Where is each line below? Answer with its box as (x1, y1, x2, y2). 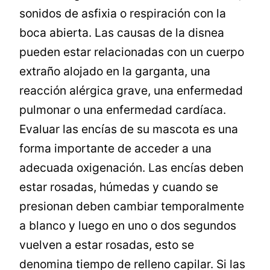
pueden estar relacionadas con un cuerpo (19, 45, 245, 60)
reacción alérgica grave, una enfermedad (19, 83, 243, 98)
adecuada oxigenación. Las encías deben (19, 160, 244, 175)
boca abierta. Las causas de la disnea (19, 25, 225, 40)
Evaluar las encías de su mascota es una (19, 122, 239, 137)
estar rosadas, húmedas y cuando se (19, 180, 219, 195)
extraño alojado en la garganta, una (19, 64, 211, 79)
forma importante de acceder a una (19, 141, 212, 156)
